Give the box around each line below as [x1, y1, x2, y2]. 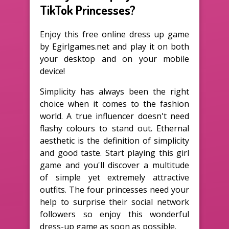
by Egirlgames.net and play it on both [40, 40, 189, 52]
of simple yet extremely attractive [40, 171, 189, 183]
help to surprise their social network [40, 196, 189, 208]
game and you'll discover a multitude [40, 159, 189, 171]
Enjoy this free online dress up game [40, 28, 189, 40]
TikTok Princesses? [40, 2, 135, 18]
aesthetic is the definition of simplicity [40, 134, 189, 146]
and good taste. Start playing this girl [40, 147, 189, 158]
